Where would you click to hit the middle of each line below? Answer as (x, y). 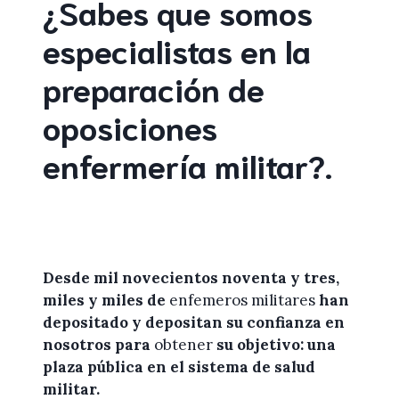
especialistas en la (177, 49)
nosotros (77, 344)
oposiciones (130, 126)
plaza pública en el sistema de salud (179, 366)
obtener (183, 344)
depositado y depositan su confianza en (194, 322)
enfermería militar (175, 164)
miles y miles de (106, 300)
